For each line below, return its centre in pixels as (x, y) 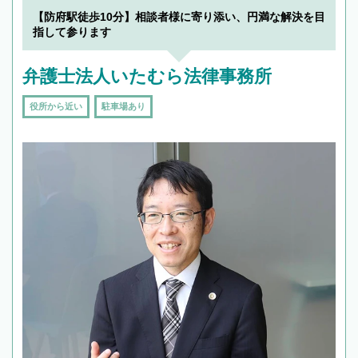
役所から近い (56, 107)
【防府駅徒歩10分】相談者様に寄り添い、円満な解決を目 (179, 17)
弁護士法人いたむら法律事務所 (147, 77)
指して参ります (72, 32)
